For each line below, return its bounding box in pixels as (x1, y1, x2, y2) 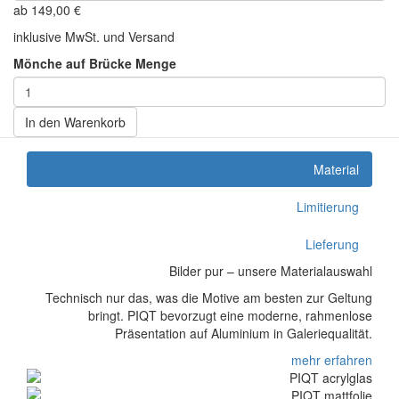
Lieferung (305, 235, 359, 253)
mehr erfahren (291, 351, 372, 369)
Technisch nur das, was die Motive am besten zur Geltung (45, 289, 372, 306)
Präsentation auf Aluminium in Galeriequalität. (115, 324, 372, 342)
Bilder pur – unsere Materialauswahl (169, 262, 372, 280)
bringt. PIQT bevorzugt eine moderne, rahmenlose (88, 306, 372, 324)
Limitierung (297, 198, 359, 216)
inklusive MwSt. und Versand (13, 28, 175, 45)
